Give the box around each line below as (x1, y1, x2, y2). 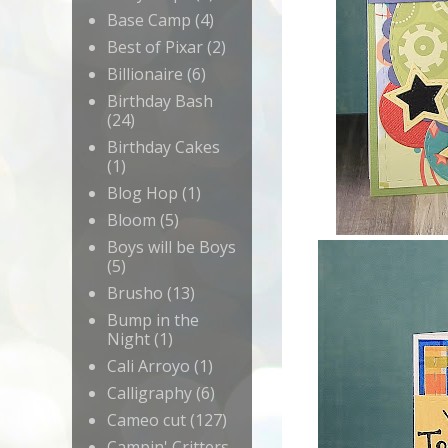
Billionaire (107, 63, 183, 86)
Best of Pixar (107, 36, 203, 59)
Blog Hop (107, 182, 178, 205)
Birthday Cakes (107, 136, 220, 159)
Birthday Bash (107, 90, 213, 113)
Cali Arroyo (107, 355, 190, 378)
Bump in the (107, 309, 199, 332)
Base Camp (107, 9, 191, 32)
